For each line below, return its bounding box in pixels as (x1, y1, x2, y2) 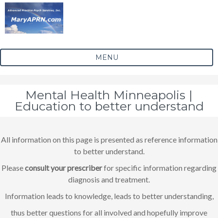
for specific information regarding (102, 163, 217, 172)
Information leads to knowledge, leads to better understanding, (4, 191, 214, 200)
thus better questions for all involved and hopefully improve (11, 207, 207, 217)
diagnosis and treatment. (68, 174, 150, 184)
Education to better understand (14, 98, 204, 113)
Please (1, 163, 23, 172)
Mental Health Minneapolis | (25, 87, 193, 102)
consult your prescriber (23, 163, 102, 172)
